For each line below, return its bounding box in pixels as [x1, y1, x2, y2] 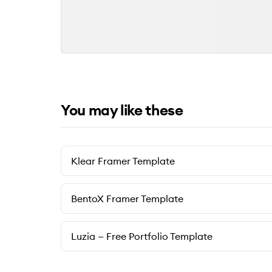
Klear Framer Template [71, 155, 175, 167]
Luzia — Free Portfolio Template [71, 230, 212, 242]
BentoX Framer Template [71, 192, 183, 205]
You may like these [61, 101, 183, 119]
